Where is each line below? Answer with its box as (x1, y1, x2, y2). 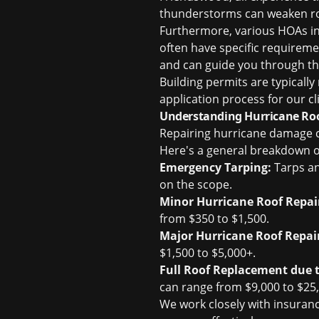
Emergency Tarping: (159, 159, 271, 175)
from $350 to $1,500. (159, 211, 269, 226)
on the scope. (159, 177, 232, 192)
